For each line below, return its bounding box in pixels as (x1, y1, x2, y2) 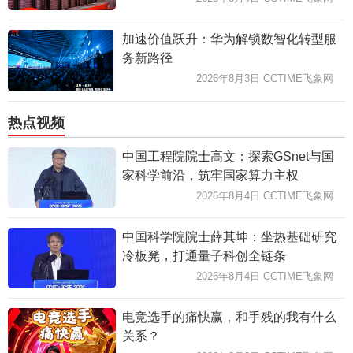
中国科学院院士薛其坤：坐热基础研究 (121, 230, 336, 244)
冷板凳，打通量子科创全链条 (121, 249, 286, 263)
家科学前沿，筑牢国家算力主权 (121, 169, 299, 183)
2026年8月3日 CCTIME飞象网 (196, 72, 333, 84)
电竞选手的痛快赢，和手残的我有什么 (121, 310, 336, 325)
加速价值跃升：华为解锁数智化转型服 (121, 32, 336, 46)
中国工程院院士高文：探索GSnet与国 (121, 150, 334, 164)
